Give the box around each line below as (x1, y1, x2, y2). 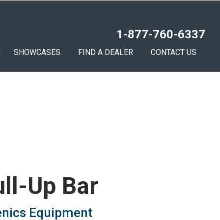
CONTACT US (151, 47, 196, 57)
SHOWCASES (14, 47, 60, 57)
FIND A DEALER (78, 47, 133, 57)
